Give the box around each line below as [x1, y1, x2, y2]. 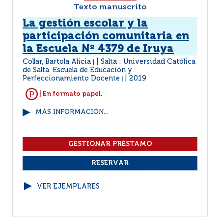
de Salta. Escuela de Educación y [23, 67, 132, 74]
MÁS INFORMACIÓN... [35, 109, 108, 115]
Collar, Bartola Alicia [23, 58, 93, 65]
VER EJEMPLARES [37, 183, 100, 190]
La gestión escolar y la [23, 18, 148, 29]
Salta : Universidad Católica [101, 58, 195, 65]
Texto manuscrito [73, 3, 147, 11]
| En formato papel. [38, 90, 103, 97]
